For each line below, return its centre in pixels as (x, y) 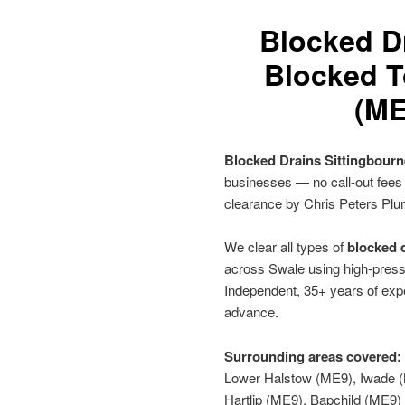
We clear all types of (286, 247)
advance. (251, 312)
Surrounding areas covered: (313, 356)
